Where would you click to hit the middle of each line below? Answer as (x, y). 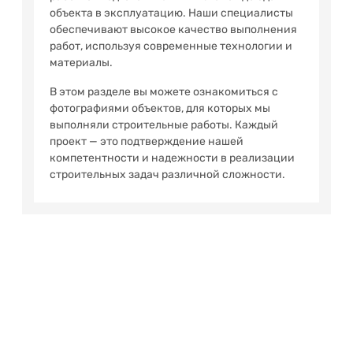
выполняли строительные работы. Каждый (164, 125)
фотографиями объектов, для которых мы (160, 108)
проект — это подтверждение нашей (147, 141)
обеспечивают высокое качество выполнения (173, 30)
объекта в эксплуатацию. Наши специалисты (171, 13)
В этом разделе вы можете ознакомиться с (164, 92)
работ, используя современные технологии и (171, 46)
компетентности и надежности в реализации (172, 158)
